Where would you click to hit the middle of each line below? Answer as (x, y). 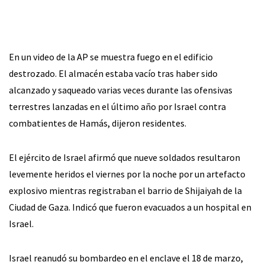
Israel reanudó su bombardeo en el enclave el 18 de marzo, (126, 258)
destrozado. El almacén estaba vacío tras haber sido (113, 73)
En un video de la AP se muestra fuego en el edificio (111, 56)
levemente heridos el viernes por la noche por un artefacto (127, 174)
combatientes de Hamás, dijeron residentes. (98, 123)
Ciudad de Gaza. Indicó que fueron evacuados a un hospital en (130, 207)
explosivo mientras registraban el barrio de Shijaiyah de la (125, 190)
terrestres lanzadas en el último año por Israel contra (117, 106)
